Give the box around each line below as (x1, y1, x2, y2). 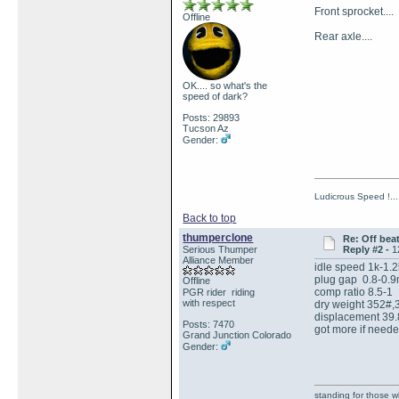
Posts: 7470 (183, 319, 235, 330)
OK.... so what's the (183, 80, 268, 91)
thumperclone (183, 232, 254, 244)
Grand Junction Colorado (183, 330, 292, 340)
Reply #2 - (343, 244, 392, 255)
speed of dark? (183, 91, 248, 102)
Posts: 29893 (183, 112, 240, 123)
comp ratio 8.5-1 (314, 286, 394, 298)
